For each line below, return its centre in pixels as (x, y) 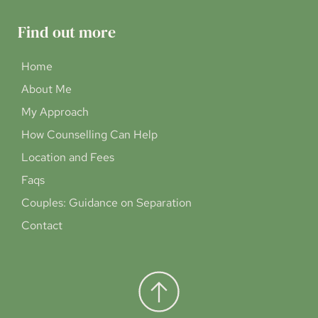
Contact (42, 225)
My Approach (55, 112)
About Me (46, 89)
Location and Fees (68, 157)
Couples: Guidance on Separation (106, 203)
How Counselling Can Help (89, 135)
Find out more (67, 32)
